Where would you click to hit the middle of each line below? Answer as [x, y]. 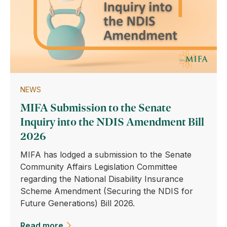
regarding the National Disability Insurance [102, 179]
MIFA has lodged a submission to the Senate [106, 155]
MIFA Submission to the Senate [96, 108]
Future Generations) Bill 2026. [78, 203]
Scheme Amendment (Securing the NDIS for [107, 191]
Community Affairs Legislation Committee [99, 167]
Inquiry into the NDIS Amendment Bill [112, 122]
